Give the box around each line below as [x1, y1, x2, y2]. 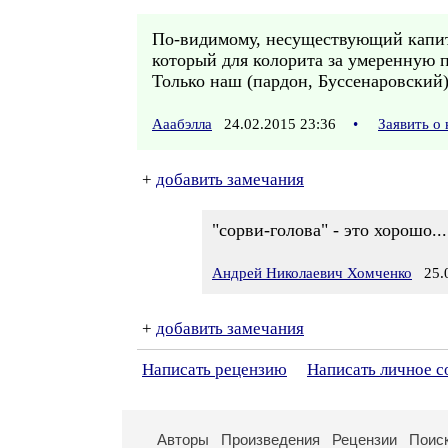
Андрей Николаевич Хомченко [212, 265, 412, 281]
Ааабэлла [152, 116, 212, 132]
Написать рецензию [142, 360, 287, 379]
